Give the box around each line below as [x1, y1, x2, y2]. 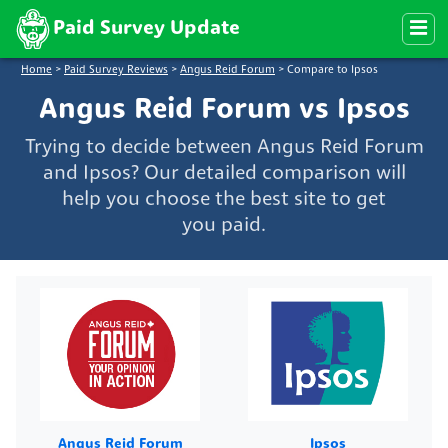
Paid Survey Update [53, 19, 240, 39]
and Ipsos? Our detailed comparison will [42, 163, 406, 184]
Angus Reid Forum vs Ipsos [38, 95, 410, 125]
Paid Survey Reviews [64, 65, 168, 77]
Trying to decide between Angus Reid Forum [24, 137, 424, 158]
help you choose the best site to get [62, 189, 386, 210]
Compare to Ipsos [287, 65, 378, 77]
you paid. [182, 215, 266, 236]
